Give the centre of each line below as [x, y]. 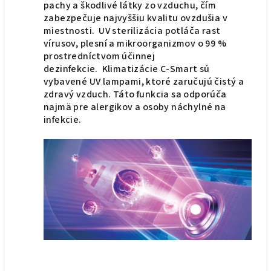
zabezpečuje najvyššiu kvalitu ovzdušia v [135, 18]
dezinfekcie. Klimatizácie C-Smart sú [127, 69]
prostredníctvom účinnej [100, 57]
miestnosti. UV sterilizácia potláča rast [132, 31]
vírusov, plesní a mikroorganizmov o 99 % [135, 44]
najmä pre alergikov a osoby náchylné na [135, 107]
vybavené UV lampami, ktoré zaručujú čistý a [144, 82]
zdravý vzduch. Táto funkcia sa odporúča [135, 95]
